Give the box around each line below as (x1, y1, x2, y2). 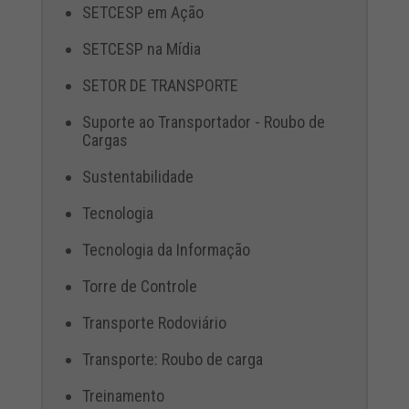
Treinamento (81, 386, 164, 406)
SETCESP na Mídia (81, 39, 201, 59)
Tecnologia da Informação (81, 240, 250, 260)
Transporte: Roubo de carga (81, 350, 263, 370)
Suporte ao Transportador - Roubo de (81, 112, 325, 132)
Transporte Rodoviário (81, 313, 226, 333)
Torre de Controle (81, 277, 197, 297)
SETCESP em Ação (81, 3, 204, 23)
